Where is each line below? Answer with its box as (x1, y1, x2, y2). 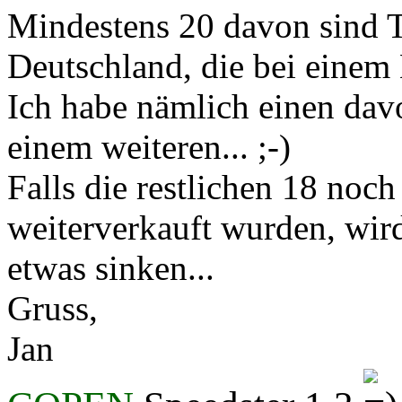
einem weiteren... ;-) (7, 127, 291, 166)
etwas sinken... (7, 248, 214, 287)
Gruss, (7, 288, 98, 328)
